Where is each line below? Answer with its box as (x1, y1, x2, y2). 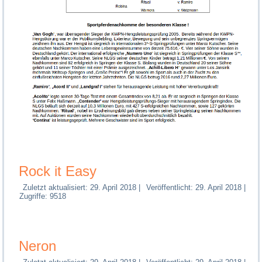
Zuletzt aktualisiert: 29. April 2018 (23, 183, 137, 192)
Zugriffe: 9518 (19, 192, 67, 201)
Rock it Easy (19, 163, 97, 180)
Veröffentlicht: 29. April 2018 (146, 183, 242, 192)
